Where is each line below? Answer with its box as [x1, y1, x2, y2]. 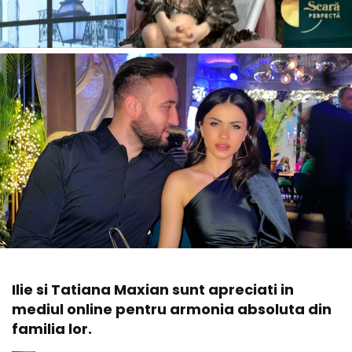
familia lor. [12, 318, 92, 339]
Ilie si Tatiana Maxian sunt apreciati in [12, 279, 294, 299]
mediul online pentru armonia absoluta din [12, 299, 332, 319]
